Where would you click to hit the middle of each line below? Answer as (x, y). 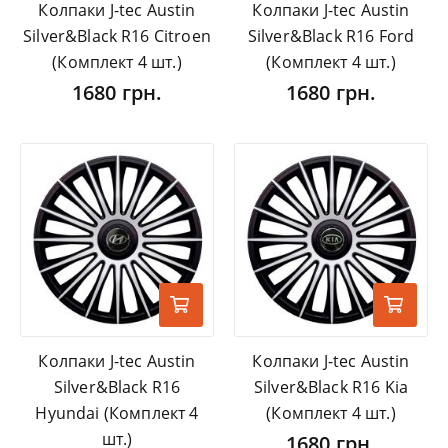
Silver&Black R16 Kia (331, 387)
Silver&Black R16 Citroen (117, 36)
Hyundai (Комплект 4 (117, 413)
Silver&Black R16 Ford (331, 36)
